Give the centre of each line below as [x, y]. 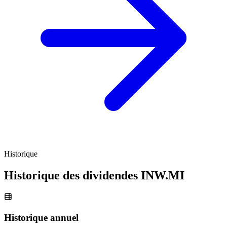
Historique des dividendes [72, 176]
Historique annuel [41, 217]
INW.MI [163, 176]
